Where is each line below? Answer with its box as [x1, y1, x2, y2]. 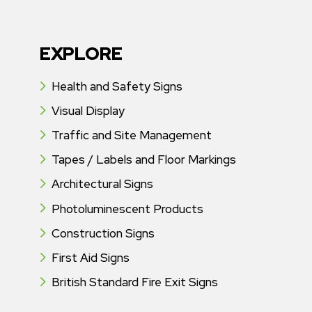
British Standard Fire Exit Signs [51, 274, 218, 290]
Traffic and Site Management [51, 127, 212, 143]
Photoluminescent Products [51, 201, 203, 217]
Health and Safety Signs [51, 78, 182, 94]
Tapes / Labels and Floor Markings [51, 152, 236, 168]
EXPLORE [39, 42, 123, 66]
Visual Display [51, 102, 125, 118]
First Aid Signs [51, 249, 130, 265]
